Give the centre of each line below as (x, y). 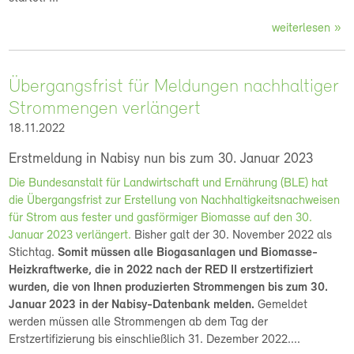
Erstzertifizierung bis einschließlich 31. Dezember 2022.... (155, 340)
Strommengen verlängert (105, 109)
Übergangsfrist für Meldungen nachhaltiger (174, 87)
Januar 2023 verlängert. (70, 235)
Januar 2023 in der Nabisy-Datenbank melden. (132, 305)
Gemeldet (281, 305)
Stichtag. (34, 253)
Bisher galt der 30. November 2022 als (232, 235)
